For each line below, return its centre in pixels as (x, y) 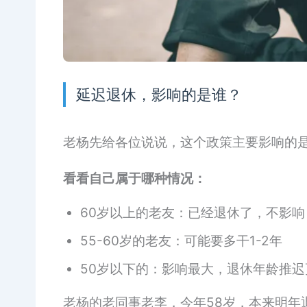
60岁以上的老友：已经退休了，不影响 (193, 212)
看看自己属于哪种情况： (135, 178)
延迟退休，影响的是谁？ (159, 94)
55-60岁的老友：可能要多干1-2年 (181, 241)
